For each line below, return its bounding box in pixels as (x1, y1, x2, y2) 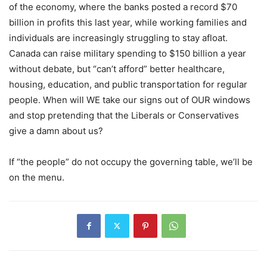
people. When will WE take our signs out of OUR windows (9, 94, 250, 105)
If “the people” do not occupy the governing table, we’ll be (9, 156, 253, 167)
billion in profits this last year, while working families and (9, 16, 247, 28)
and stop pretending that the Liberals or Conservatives (9, 109, 239, 121)
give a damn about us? (9, 125, 105, 136)
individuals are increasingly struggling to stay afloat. (9, 32, 228, 44)
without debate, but (9, 63, 93, 74)
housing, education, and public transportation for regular (9, 78, 247, 90)
